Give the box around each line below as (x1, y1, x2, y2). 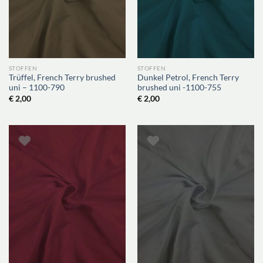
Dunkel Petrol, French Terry (137, 73, 239, 83)
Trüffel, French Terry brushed (8, 73, 116, 83)
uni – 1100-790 (8, 83, 65, 93)
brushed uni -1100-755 (137, 83, 221, 93)
